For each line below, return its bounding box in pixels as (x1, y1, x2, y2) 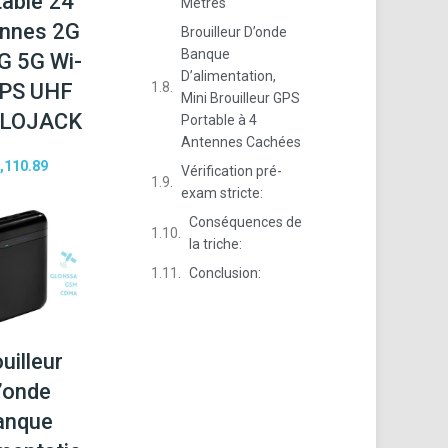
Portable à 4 (181, 112, 258, 128)
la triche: (189, 236, 243, 252)
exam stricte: (181, 185, 264, 201)
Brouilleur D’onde (181, 24, 288, 40)
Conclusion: (189, 265, 262, 281)
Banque (181, 46, 231, 62)
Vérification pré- (181, 163, 283, 179)
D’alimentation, (181, 68, 277, 84)
